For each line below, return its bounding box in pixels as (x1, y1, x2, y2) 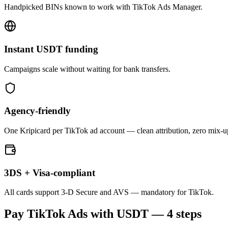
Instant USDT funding (4, 43, 98, 54)
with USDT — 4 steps (88, 207, 202, 221)
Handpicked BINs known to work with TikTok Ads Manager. (4, 3, 203, 12)
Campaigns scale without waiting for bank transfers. (4, 64, 170, 73)
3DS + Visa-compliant (4, 167, 95, 178)
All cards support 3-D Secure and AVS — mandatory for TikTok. (4, 188, 214, 197)
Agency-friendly (4, 105, 71, 117)
